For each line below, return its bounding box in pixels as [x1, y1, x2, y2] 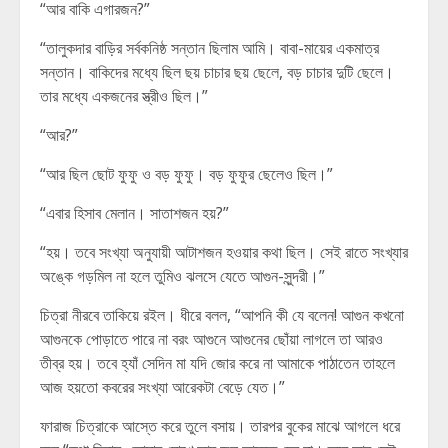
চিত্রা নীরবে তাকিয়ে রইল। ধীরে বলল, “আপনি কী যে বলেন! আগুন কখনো [40, 304, 404, 326]
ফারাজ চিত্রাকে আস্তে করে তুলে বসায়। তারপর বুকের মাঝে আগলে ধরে [40, 415, 400, 437]
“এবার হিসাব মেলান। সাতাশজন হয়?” [40, 202, 229, 224]
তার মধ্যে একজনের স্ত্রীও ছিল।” [40, 85, 208, 107]
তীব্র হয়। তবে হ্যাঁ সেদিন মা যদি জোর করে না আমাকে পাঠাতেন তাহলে [40, 352, 395, 374]
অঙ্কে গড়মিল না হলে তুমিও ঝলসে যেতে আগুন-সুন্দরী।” [40, 265, 325, 287]
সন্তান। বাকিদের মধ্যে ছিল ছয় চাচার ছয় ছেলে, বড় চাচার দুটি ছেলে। [40, 61, 394, 83]
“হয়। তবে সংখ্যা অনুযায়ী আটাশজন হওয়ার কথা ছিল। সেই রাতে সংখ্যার [40, 241, 408, 263]
